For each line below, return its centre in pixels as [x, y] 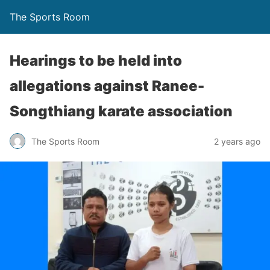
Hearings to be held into [96, 61]
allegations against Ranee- [107, 86]
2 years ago [237, 141]
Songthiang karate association [123, 111]
